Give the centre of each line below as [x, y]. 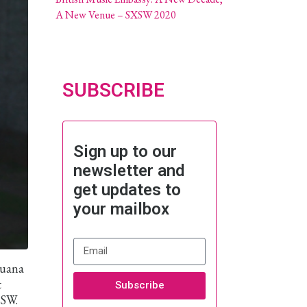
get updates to [127, 189]
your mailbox [121, 209]
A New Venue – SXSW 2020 [116, 14]
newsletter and [129, 170]
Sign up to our [125, 151]
